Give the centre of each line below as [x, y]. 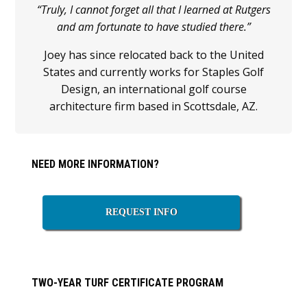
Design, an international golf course [153, 89]
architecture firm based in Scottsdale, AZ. [153, 107]
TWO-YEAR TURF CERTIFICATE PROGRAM [128, 283]
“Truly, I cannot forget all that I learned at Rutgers [153, 10]
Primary [48, 159]
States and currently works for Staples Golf [153, 72]
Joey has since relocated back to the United [153, 55]
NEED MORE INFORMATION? [96, 164]
